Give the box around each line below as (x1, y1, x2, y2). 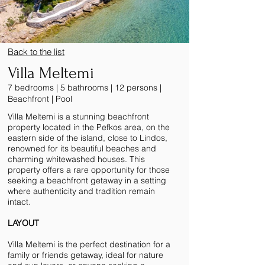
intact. (8, 196, 31, 207)
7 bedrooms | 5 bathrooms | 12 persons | (8, 82, 161, 93)
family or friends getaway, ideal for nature (8, 250, 163, 260)
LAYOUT (8, 218, 41, 228)
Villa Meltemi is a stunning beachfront (8, 111, 149, 122)
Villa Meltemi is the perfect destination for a (8, 239, 170, 250)
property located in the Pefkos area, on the (8, 122, 170, 132)
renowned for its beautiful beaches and (8, 143, 156, 154)
